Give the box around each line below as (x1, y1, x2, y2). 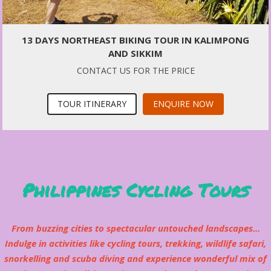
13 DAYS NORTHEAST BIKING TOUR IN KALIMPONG (22, 34, 249, 47)
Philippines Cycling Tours (22, 177, 249, 204)
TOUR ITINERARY (57, 98, 126, 110)
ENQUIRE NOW (153, 98, 214, 110)
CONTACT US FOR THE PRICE (76, 65, 195, 77)
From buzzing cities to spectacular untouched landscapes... (11, 222, 260, 235)
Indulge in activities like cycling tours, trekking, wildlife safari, (5, 237, 266, 250)
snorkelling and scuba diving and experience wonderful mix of (4, 252, 267, 265)
